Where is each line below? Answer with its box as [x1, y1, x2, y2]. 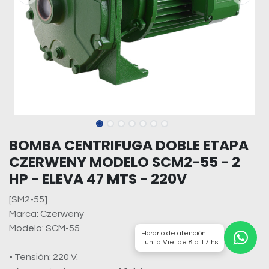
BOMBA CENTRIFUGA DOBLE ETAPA [9, 135, 249, 155]
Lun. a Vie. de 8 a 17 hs [141, 238, 218, 246]
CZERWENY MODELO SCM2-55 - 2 [9, 152, 240, 172]
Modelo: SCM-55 [9, 223, 80, 233]
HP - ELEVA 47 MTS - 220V [9, 169, 187, 189]
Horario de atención [141, 229, 206, 237]
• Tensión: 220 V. [9, 252, 78, 262]
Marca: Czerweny [9, 209, 84, 219]
